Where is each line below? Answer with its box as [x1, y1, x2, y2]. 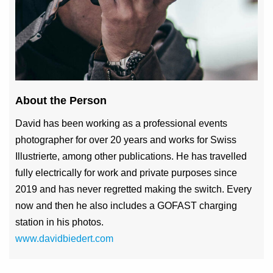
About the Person [15, 94, 107, 107]
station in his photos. [15, 217, 104, 228]
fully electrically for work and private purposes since [15, 168, 237, 179]
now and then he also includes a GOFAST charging [15, 200, 237, 211]
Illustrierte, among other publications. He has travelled [15, 151, 247, 162]
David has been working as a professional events [15, 118, 227, 129]
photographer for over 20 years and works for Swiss [15, 135, 236, 146]
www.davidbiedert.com [15, 233, 113, 244]
